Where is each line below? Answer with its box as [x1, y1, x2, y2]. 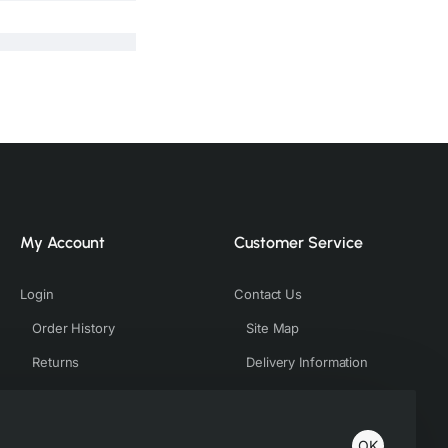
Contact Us [234, 286, 302, 303]
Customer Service [234, 233, 363, 253]
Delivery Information [246, 354, 368, 371]
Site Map [246, 320, 300, 337]
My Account [20, 233, 105, 253]
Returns [32, 354, 80, 371]
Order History [32, 320, 115, 337]
